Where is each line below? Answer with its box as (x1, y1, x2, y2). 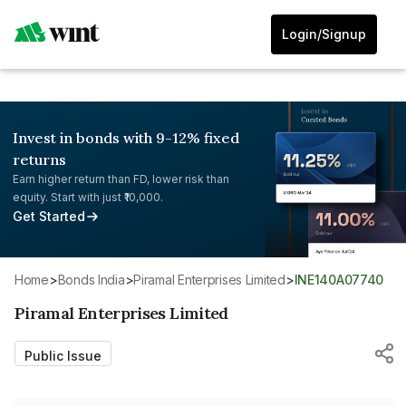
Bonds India (65, 271, 125, 287)
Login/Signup (282, 26, 366, 42)
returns (13, 150, 66, 169)
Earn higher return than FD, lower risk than (13, 172, 229, 186)
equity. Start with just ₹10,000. (13, 190, 163, 204)
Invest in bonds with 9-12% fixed (13, 129, 239, 147)
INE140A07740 (297, 271, 384, 287)
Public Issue (24, 347, 101, 363)
